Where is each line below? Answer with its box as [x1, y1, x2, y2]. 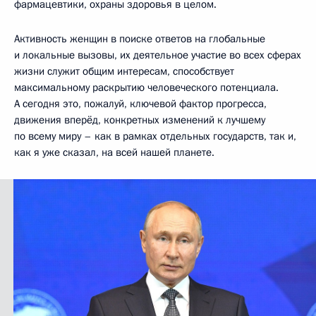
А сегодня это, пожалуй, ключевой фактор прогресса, [14, 96, 267, 111]
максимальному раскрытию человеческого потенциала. [14, 80, 279, 95]
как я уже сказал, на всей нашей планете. [14, 145, 214, 159]
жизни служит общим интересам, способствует [14, 63, 234, 78]
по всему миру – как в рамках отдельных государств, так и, [14, 128, 296, 143]
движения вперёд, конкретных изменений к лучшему [14, 112, 265, 127]
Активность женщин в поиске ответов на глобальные [14, 31, 265, 46]
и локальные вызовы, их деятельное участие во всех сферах [14, 47, 301, 62]
